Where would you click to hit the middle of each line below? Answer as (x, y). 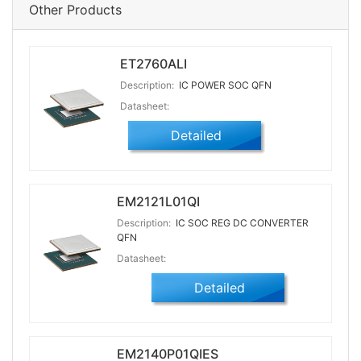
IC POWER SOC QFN (224, 85)
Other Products (75, 10)
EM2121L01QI (159, 202)
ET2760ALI (154, 64)
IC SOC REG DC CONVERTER (241, 223)
